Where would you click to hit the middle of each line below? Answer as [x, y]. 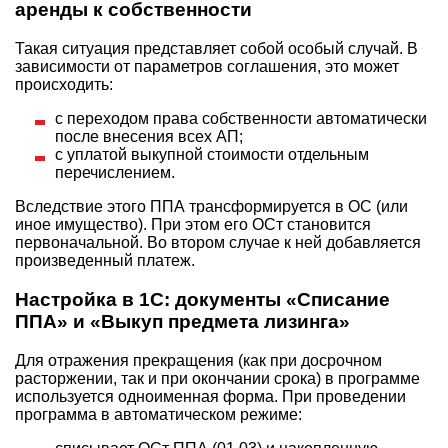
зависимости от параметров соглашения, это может [207, 67]
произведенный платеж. [105, 261]
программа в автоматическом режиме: [158, 414]
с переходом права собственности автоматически [241, 119]
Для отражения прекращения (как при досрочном [198, 360]
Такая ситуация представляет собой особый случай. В [216, 49]
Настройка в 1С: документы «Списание [202, 299]
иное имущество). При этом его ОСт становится [193, 225]
